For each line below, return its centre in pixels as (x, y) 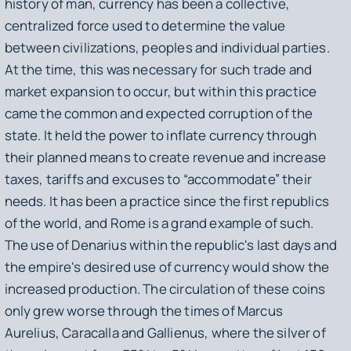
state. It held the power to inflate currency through (161, 135)
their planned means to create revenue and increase (165, 157)
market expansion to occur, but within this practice (161, 91)
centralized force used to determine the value (145, 25)
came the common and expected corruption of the (159, 113)
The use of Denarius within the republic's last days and (170, 244)
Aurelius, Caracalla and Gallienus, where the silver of (165, 332)
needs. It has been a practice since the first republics (166, 201)
